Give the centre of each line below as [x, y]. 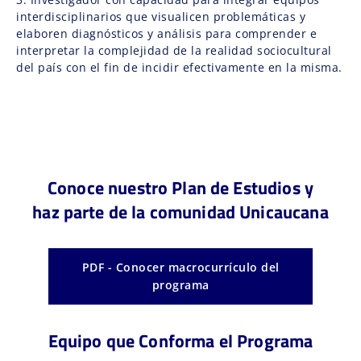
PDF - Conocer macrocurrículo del [180, 267]
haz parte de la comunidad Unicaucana [180, 212]
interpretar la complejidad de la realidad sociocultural [174, 50]
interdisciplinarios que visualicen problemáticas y [161, 16]
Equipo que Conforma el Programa [180, 340]
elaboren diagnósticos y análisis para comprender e [166, 33]
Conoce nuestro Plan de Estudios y [180, 187]
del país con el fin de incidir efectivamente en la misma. [179, 67]
